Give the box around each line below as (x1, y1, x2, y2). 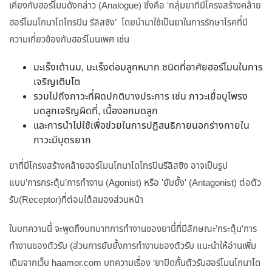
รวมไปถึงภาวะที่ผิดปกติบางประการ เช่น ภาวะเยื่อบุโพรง (33, 90, 248, 104)
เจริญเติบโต (33, 75, 80, 89)
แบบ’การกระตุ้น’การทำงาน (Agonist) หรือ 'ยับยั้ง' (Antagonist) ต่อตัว (9, 177, 261, 189)
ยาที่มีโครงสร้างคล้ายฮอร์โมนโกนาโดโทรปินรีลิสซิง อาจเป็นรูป (9, 160, 228, 172)
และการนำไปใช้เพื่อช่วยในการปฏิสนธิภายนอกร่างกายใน (33, 119, 250, 133)
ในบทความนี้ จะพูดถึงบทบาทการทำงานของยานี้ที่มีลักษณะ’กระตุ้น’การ (9, 223, 257, 236)
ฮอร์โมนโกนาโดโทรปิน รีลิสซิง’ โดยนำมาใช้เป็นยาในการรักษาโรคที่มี (9, 16, 248, 29)
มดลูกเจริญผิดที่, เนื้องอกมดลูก (33, 104, 163, 118)
